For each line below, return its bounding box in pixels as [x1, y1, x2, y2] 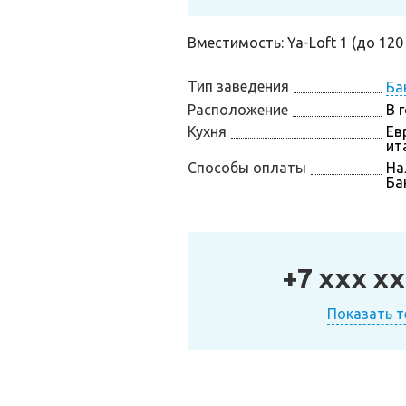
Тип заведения [188, 78, 289, 94]
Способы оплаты [188, 159, 306, 176]
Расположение [188, 101, 288, 118]
